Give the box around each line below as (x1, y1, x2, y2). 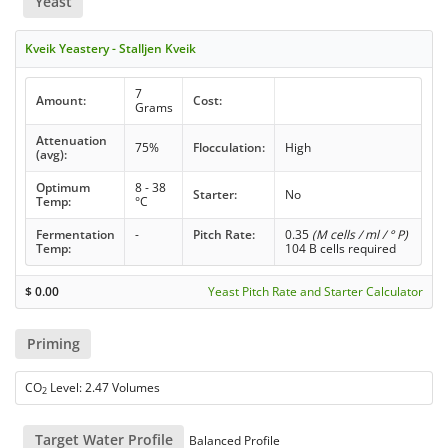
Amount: (35, 91, 86, 109)
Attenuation (35, 131, 107, 149)
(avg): (35, 145, 67, 163)
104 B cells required (284, 239, 396, 257)
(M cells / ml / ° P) (311, 225, 408, 243)
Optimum (35, 178, 90, 196)
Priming (26, 333, 80, 353)
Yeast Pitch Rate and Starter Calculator (207, 282, 423, 300)
